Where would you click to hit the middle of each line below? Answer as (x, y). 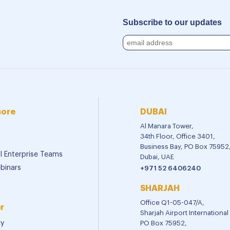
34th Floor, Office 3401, (177, 137)
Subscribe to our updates (172, 23)
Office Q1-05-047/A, (172, 203)
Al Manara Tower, (167, 126)
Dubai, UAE (157, 157)
